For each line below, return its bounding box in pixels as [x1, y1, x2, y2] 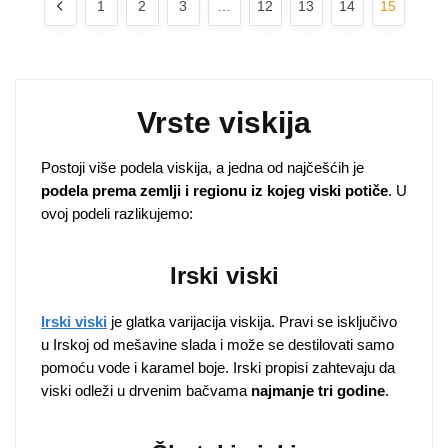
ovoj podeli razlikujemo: [41, 204, 193, 222]
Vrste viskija [137, 105, 311, 139]
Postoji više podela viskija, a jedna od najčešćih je [41, 158, 364, 176]
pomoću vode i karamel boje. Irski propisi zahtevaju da [41, 359, 395, 377]
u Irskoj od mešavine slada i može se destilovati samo [41, 336, 394, 354]
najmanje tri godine [251, 382, 385, 400]
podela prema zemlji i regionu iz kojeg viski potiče [41, 181, 388, 199]
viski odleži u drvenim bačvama [41, 382, 251, 400]
